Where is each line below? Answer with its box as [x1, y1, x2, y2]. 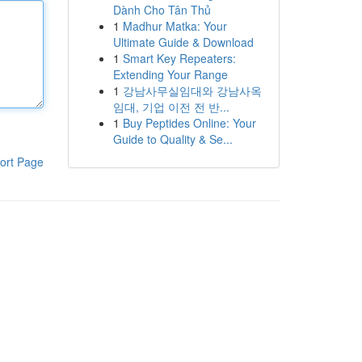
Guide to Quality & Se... [112, 131, 233, 147]
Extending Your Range [112, 66, 228, 82]
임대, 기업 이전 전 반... [112, 99, 229, 115]
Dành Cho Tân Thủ [112, 2, 211, 18]
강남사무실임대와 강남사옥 [122, 82, 262, 99]
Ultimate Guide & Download [112, 34, 254, 50]
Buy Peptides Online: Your [122, 115, 256, 131]
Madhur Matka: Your [122, 18, 227, 34]
